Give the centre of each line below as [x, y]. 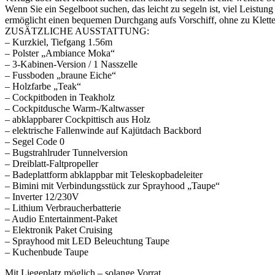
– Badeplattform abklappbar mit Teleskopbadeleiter [104, 175]
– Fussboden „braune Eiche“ [60, 76]
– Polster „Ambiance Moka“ [60, 53]
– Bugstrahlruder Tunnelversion [66, 153]
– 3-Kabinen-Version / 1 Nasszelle [71, 64]
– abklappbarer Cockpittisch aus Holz [78, 120]
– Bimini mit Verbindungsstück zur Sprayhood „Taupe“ [112, 186]
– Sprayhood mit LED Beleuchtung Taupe [87, 241]
